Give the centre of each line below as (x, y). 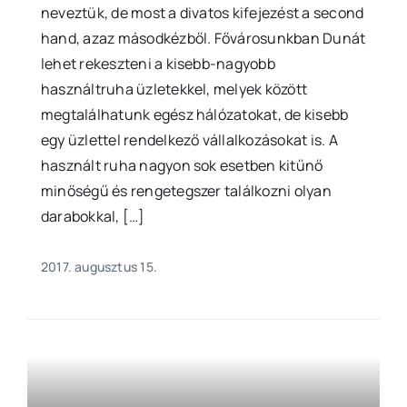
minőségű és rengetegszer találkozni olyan (186, 191)
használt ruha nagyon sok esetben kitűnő (182, 166)
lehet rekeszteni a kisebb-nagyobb (158, 64)
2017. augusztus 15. (99, 267)
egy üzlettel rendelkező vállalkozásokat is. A (189, 140)
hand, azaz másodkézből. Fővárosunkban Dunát (203, 39)
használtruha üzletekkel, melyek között (174, 89)
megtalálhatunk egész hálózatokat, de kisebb (194, 115)
